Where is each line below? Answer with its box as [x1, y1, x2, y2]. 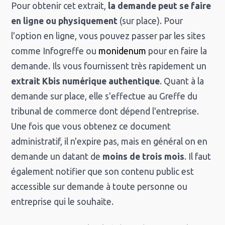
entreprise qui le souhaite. [11, 197, 114, 207]
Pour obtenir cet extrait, [11, 1, 108, 11]
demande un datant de [11, 152, 101, 162]
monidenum [98, 46, 147, 56]
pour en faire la [146, 46, 207, 56]
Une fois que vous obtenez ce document [11, 122, 171, 132]
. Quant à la [160, 76, 204, 86]
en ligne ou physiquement [11, 16, 118, 26]
